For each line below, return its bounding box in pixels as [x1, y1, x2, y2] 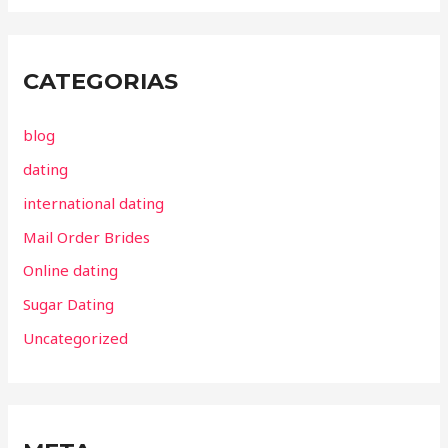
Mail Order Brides [23, 226, 151, 247]
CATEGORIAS [23, 66, 179, 95]
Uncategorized [23, 327, 129, 348]
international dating [23, 192, 165, 213]
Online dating [23, 260, 119, 281]
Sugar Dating [23, 294, 115, 315]
